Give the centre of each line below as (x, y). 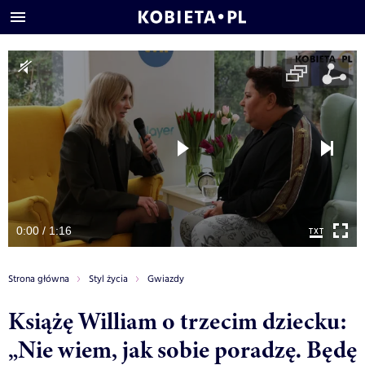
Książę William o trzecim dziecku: (178, 321)
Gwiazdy (166, 279)
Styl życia (108, 279)
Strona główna (39, 279)
